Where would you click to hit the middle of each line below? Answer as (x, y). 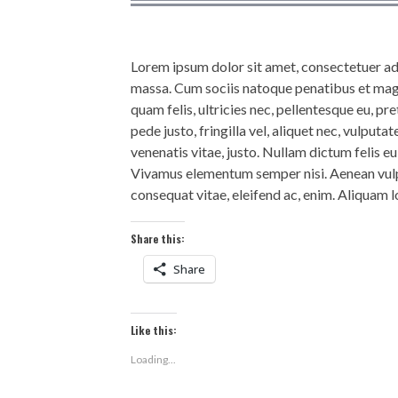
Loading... (153, 359)
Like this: (154, 330)
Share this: (158, 239)
